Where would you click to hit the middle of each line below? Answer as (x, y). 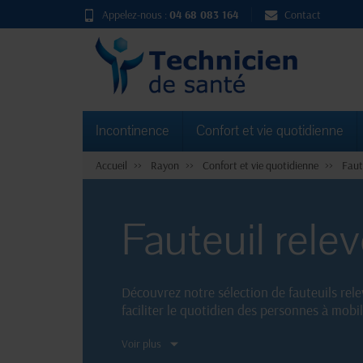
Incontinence (132, 131)
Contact (303, 14)
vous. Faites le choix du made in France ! (235, 328)
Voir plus (141, 343)
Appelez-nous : (136, 14)
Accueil (111, 166)
